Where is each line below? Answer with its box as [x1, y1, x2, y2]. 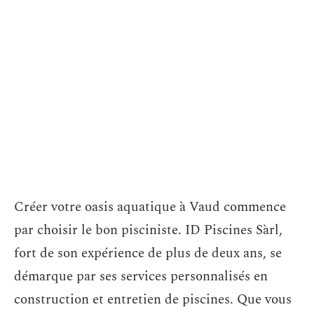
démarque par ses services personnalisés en [14, 266, 268, 287]
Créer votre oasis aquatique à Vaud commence [14, 197, 286, 217]
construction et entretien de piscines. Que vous [14, 289, 292, 310]
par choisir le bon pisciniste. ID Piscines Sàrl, [14, 220, 282, 240]
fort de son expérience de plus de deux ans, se [14, 243, 282, 264]
